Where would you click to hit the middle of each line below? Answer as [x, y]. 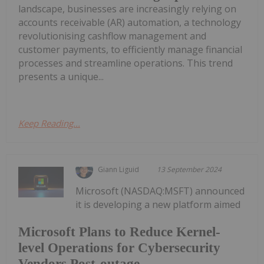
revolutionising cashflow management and [112, 36]
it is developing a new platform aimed [158, 205]
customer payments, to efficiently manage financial [130, 50]
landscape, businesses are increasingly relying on [127, 9]
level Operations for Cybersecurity [119, 247]
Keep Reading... [49, 123]
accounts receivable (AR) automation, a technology [130, 23]
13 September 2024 [189, 170]
